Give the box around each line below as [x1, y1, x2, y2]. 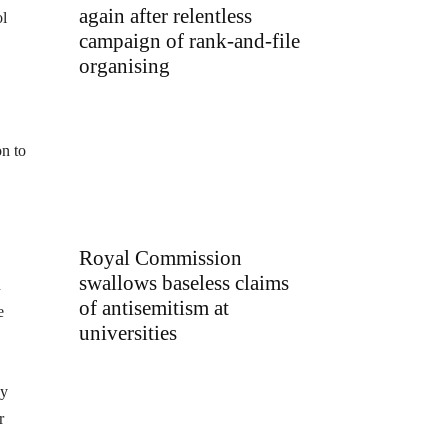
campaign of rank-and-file [79, 29, 300, 54]
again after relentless [79, 4, 252, 29]
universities [79, 320, 177, 345]
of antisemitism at [79, 295, 229, 320]
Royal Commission [79, 245, 242, 270]
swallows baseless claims [79, 270, 289, 295]
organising [79, 54, 170, 79]
